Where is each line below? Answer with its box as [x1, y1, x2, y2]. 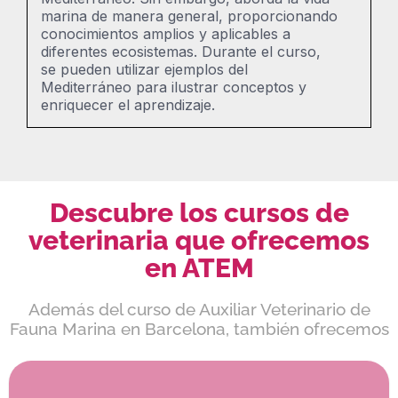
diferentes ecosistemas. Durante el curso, [41, 42, 321, 60]
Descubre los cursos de [49, 196, 349, 228]
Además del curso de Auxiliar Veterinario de [28, 298, 370, 319]
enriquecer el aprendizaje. [41, 95, 215, 114]
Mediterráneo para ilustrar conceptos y [41, 77, 306, 96]
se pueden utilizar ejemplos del [41, 60, 248, 78]
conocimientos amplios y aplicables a [41, 24, 291, 43]
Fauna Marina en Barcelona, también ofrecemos [9, 318, 389, 338]
